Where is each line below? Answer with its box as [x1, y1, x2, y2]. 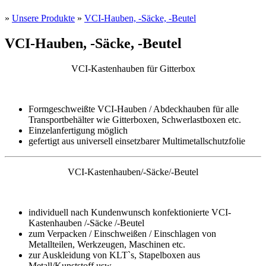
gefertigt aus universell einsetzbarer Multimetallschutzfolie [28, 135, 245, 146]
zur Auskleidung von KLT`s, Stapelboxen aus [28, 249, 200, 260]
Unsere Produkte [12, 13, 75, 23]
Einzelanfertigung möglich [28, 125, 128, 135]
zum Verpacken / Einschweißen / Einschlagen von [28, 228, 216, 239]
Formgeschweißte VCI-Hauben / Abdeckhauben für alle [28, 103, 239, 114]
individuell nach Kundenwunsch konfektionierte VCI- [28, 207, 231, 217]
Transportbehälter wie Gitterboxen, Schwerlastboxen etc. [28, 114, 241, 125]
